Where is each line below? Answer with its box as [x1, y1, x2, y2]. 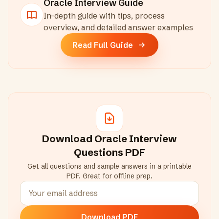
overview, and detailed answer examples [44, 22, 193, 32]
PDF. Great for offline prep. [66, 172, 153, 180]
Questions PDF [74, 146, 145, 158]
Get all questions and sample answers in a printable [27, 162, 192, 171]
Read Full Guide [72, 40, 133, 50]
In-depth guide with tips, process [44, 11, 165, 21]
